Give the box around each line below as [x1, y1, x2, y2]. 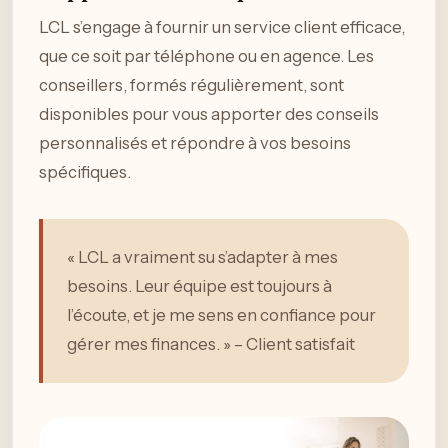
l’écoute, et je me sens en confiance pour [67, 304, 376, 325]
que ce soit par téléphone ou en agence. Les [39, 45, 374, 66]
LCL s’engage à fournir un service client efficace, [39, 16, 405, 37]
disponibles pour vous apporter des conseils [39, 103, 379, 124]
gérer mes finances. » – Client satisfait [67, 333, 355, 354]
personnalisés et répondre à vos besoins [39, 132, 351, 153]
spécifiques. [39, 161, 131, 182]
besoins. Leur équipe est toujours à [67, 275, 332, 296]
